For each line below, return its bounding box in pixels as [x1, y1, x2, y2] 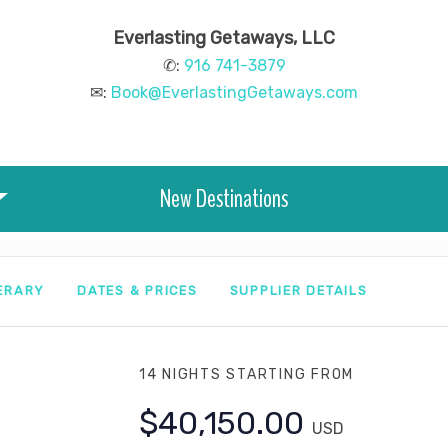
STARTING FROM [226, 366, 355, 383]
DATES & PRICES [77, 282, 198, 298]
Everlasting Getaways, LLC [113, 27, 335, 49]
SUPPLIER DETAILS [229, 282, 368, 298]
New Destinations [159, 181, 288, 216]
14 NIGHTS [138, 366, 227, 383]
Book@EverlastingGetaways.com [111, 83, 358, 102]
